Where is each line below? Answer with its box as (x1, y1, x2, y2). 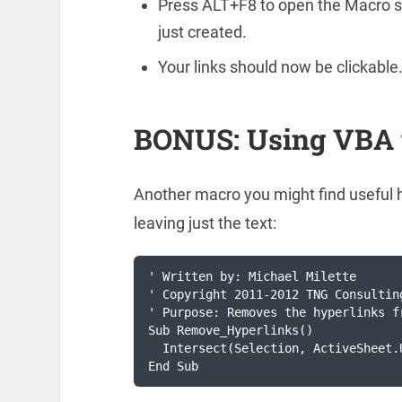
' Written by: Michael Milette (148, 268, 357, 284)
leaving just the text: (133, 213, 276, 232)
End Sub (148, 358, 199, 373)
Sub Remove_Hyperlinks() (148, 322, 314, 337)
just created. (157, 22, 247, 41)
